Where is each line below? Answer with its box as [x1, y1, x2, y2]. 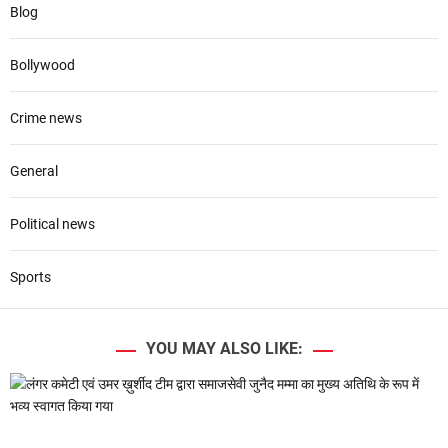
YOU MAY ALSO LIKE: [145, 339, 303, 358]
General [10, 163, 58, 179]
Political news [10, 216, 95, 232]
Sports [10, 269, 51, 285]
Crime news [10, 110, 82, 126]
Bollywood [10, 57, 75, 73]
